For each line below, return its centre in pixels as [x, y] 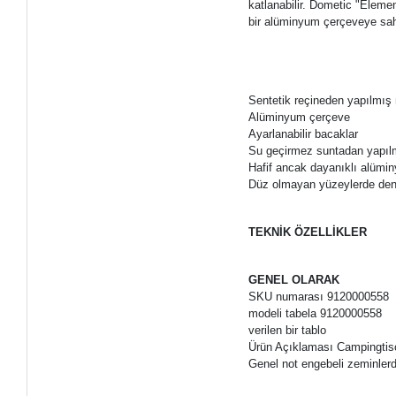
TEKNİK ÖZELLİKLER [308, 232]
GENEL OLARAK [294, 279]
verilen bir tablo [289, 330]
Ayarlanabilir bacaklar [304, 133]
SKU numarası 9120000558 [321, 296]
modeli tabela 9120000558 [317, 313]
